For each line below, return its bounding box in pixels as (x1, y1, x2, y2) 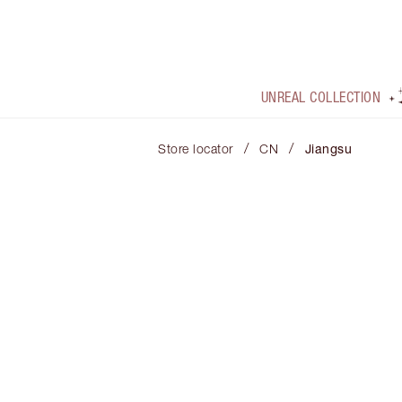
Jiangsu (304, 141, 352, 157)
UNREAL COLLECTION (260, 89, 381, 106)
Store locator (158, 141, 233, 157)
